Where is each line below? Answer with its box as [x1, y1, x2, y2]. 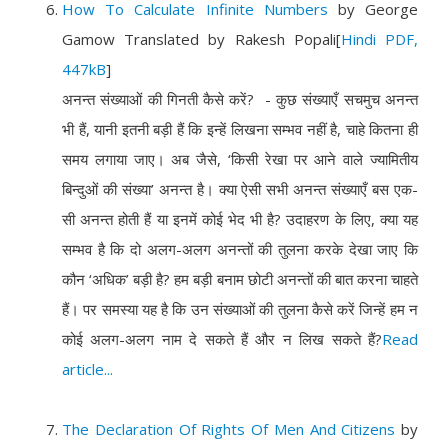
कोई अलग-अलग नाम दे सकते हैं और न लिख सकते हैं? [62, 329, 382, 349]
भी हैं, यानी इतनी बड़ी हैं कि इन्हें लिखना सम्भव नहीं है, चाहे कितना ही [62, 119, 418, 139]
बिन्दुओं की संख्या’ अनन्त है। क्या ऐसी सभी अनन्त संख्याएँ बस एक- [62, 179, 418, 199]
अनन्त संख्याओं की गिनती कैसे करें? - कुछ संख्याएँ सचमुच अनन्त [62, 89, 418, 109]
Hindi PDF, [340, 29, 419, 49]
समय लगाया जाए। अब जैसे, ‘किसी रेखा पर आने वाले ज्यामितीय [62, 149, 418, 169]
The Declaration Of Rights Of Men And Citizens [62, 419, 396, 439]
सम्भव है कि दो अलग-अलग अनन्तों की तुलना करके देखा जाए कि [62, 239, 418, 259]
